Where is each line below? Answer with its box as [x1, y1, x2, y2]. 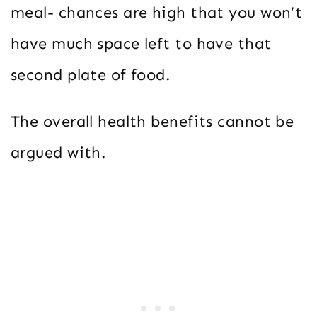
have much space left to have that [11, 33, 272, 53]
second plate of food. [11, 64, 171, 84]
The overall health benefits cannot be [11, 111, 294, 131]
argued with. [11, 142, 106, 162]
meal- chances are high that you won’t [11, 2, 303, 22]
